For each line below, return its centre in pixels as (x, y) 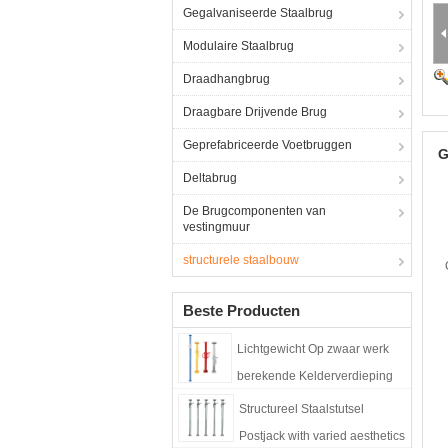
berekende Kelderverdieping (315, 376)
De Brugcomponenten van (254, 211)
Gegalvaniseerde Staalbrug (258, 13)
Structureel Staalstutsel (301, 409)
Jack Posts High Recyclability (316, 403)
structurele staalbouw (241, 260)
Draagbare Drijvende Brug (255, 112)
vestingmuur (216, 227)
